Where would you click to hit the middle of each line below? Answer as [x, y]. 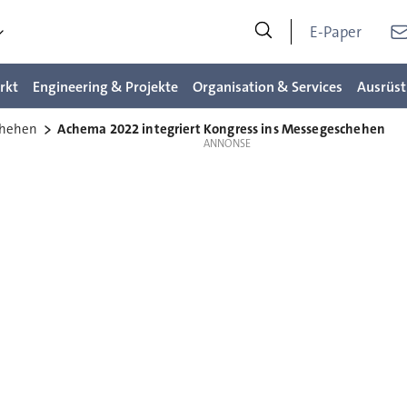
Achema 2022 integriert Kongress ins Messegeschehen [221, 129]
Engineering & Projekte [105, 86]
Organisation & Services [268, 86]
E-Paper [336, 32]
